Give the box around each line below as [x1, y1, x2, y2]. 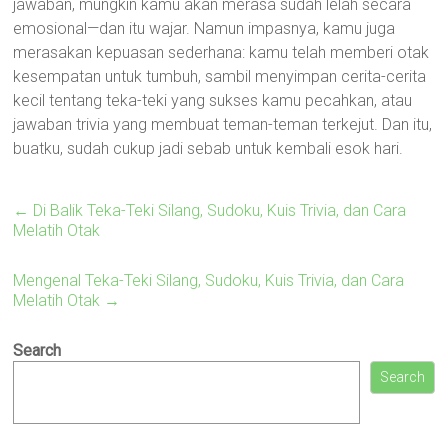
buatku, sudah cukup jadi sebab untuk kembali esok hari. [13, 139, 404, 158]
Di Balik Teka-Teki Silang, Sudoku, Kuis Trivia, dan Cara [29, 201, 407, 220]
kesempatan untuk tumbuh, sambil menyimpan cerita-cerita [13, 67, 427, 86]
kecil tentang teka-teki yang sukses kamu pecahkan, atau [13, 91, 413, 110]
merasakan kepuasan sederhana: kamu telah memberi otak [13, 43, 430, 62]
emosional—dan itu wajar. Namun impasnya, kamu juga [13, 19, 396, 38]
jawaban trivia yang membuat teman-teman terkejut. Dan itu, [13, 115, 433, 134]
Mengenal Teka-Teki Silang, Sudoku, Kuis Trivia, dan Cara [13, 271, 405, 290]
